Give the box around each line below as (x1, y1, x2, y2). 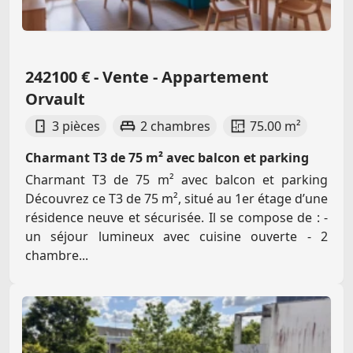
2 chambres (139, 117, 210, 136)
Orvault (25, 88, 85, 110)
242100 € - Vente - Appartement (25, 66, 269, 88)
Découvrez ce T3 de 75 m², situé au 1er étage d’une (25, 190, 328, 208)
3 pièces (52, 117, 101, 136)
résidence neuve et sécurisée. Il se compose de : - (25, 209, 328, 227)
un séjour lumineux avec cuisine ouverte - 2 (25, 228, 328, 246)
